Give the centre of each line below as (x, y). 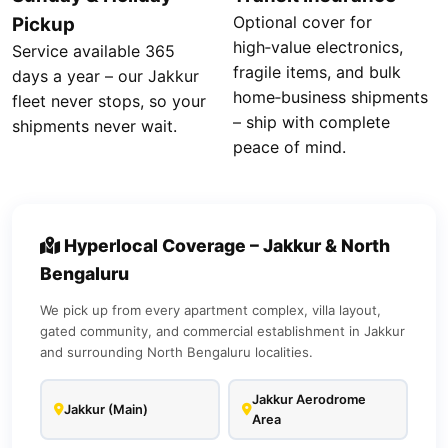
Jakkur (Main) (105, 409)
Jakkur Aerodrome (308, 399)
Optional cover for (302, 22)
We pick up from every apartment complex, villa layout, (210, 310)
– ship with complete (311, 122)
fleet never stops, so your (109, 101)
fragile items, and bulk (317, 72)
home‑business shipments (330, 97)
